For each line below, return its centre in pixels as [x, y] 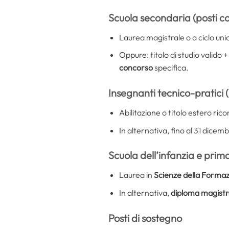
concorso [136, 68]
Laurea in [136, 175]
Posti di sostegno [145, 218]
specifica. [170, 68]
